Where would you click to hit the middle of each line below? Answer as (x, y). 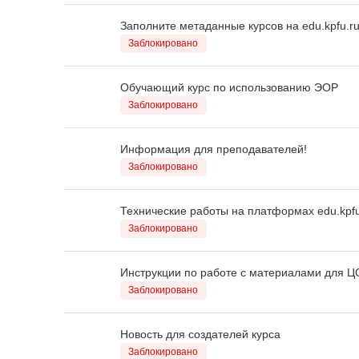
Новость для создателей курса (200, 334)
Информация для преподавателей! (214, 149)
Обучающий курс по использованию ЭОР (229, 87)
